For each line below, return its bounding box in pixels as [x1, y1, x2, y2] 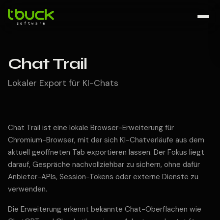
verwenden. [8, 184, 47, 194]
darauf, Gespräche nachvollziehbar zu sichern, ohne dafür [8, 160, 200, 169]
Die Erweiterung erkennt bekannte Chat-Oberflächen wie [8, 204, 201, 214]
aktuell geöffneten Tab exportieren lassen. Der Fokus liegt [8, 147, 204, 157]
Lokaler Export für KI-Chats [8, 78, 118, 88]
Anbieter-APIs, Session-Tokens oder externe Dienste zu [8, 172, 198, 182]
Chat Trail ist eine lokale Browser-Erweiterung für [8, 123, 174, 133]
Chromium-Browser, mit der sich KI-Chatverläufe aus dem [8, 135, 204, 145]
